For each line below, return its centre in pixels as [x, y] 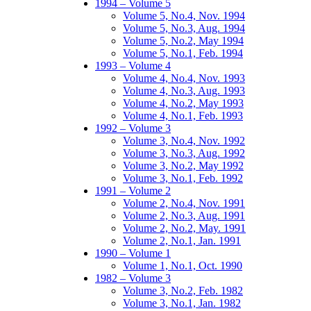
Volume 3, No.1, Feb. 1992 [183, 178]
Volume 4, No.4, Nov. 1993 [184, 78]
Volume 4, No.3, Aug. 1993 [184, 90]
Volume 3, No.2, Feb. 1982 [183, 290]
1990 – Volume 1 [133, 253]
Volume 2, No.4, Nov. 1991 [184, 203]
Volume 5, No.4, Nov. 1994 [184, 15]
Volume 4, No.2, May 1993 [183, 103]
